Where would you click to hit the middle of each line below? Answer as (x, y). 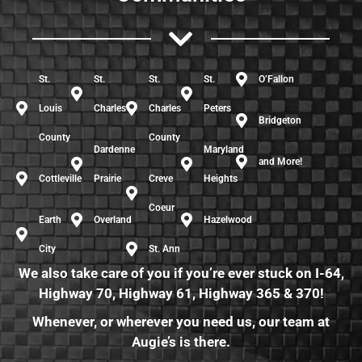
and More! (280, 162)
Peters (217, 108)
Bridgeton (280, 120)
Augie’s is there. (181, 342)
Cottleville (60, 179)
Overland (112, 220)
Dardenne (114, 149)
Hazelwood (227, 220)
